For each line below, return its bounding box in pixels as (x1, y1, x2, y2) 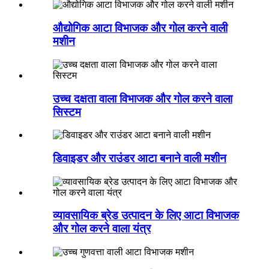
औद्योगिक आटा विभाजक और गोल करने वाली (53, 22, 228, 35)
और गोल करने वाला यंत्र (53, 222, 151, 235)
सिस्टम (53, 105, 81, 118)
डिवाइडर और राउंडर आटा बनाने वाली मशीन (53, 152, 226, 165)
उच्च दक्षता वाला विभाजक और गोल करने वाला (53, 92, 232, 105)
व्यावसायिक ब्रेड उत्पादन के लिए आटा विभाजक (53, 209, 239, 222)
